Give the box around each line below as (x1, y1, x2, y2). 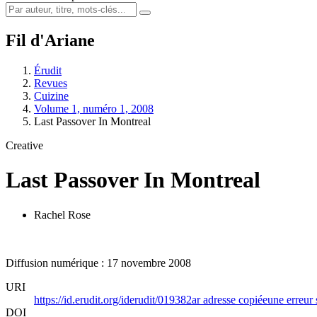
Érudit (34, 64, 62, 76)
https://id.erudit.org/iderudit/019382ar (34, 293, 203, 306)
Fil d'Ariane (6, 30, 95, 50)
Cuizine (34, 89, 69, 102)
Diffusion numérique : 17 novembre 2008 (6, 256, 191, 269)
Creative (6, 139, 43, 151)
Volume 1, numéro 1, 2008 (34, 102, 154, 115)
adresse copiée (203, 293, 267, 306)
